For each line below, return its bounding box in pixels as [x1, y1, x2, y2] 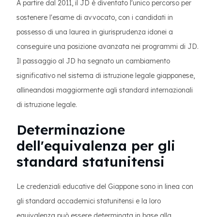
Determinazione [16, 121, 125, 138]
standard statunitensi [16, 153, 165, 170]
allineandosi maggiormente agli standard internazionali [16, 86, 193, 94]
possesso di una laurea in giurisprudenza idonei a [16, 28, 173, 36]
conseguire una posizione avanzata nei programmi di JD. [16, 42, 199, 51]
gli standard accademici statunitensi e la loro [16, 197, 161, 205]
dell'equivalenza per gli [16, 137, 175, 154]
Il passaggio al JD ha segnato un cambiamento [16, 57, 170, 65]
